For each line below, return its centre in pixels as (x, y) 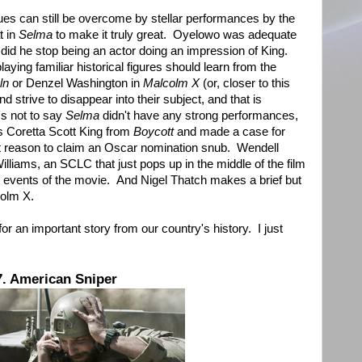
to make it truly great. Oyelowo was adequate (175, 35)
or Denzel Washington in (76, 84)
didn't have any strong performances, (199, 116)
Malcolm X (171, 84)
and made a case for (229, 132)
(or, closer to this (245, 84)
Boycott (154, 132)
